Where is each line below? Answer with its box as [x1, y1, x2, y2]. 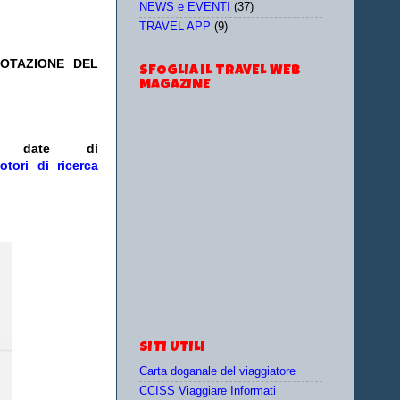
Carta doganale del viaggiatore [139, 364, 296, 378]
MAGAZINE [139, 78, 211, 93]
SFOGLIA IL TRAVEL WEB [139, 63, 301, 79]
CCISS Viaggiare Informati [139, 385, 276, 398]
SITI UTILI [139, 340, 205, 355]
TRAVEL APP [139, 21, 211, 34]
